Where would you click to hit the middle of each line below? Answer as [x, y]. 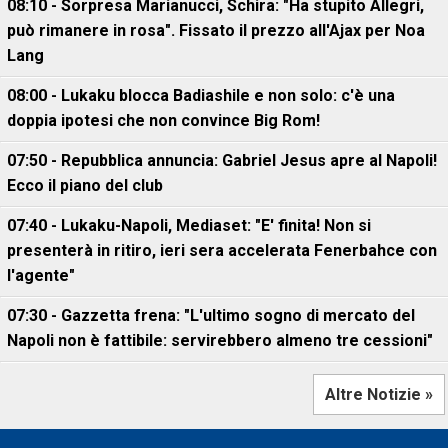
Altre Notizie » [379, 394]
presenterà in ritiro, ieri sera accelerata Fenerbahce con [222, 250]
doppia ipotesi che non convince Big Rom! [163, 120]
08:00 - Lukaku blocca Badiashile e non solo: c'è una [201, 95]
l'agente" [41, 275]
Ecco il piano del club [85, 185]
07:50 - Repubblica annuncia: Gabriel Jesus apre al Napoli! [222, 160]
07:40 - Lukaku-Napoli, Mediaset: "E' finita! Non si [189, 225]
